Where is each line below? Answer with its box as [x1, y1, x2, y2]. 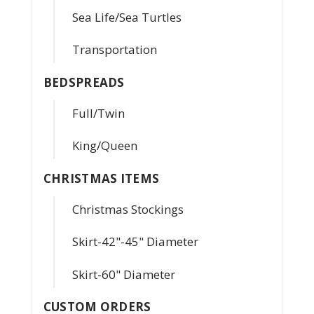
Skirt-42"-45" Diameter [71, 233, 198, 250]
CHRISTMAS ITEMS [43, 170, 160, 186]
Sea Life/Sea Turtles [71, 8, 182, 25]
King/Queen [71, 137, 137, 153]
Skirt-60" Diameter [71, 266, 175, 282]
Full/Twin [71, 104, 125, 121]
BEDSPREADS [43, 74, 125, 90]
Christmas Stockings [71, 200, 184, 217]
